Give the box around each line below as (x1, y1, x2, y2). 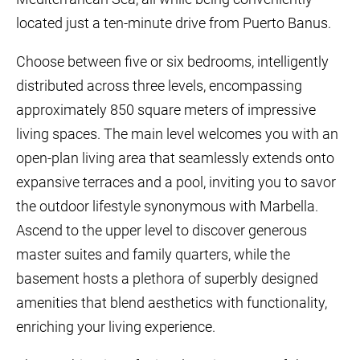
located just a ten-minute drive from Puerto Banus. (16, 14, 331, 31)
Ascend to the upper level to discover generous (16, 222, 307, 239)
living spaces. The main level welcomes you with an (16, 125, 338, 142)
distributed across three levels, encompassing (16, 77, 302, 94)
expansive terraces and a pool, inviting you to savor (16, 174, 336, 190)
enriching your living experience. (16, 318, 215, 335)
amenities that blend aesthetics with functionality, (16, 294, 327, 311)
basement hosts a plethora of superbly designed (16, 270, 318, 287)
